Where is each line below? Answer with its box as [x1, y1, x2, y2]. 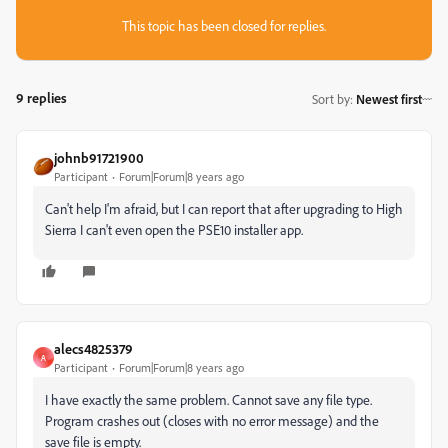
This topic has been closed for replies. [122, 17, 326, 34]
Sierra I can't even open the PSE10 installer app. [45, 221, 303, 238]
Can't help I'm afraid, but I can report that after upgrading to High [45, 200, 403, 217]
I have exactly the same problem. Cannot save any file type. [45, 391, 372, 408]
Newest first [356, 90, 422, 107]
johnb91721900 [54, 149, 144, 166]
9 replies [16, 89, 67, 106]
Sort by [312, 90, 350, 107]
